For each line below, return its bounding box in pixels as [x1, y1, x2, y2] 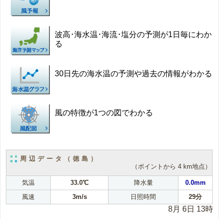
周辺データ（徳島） [20, 154, 100, 162]
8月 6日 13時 [168, 204, 213, 213]
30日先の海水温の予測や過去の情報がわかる [55, 69, 213, 78]
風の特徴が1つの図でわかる [55, 108, 153, 117]
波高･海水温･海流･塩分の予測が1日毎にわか [55, 30, 212, 39]
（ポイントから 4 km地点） [131, 163, 212, 171]
